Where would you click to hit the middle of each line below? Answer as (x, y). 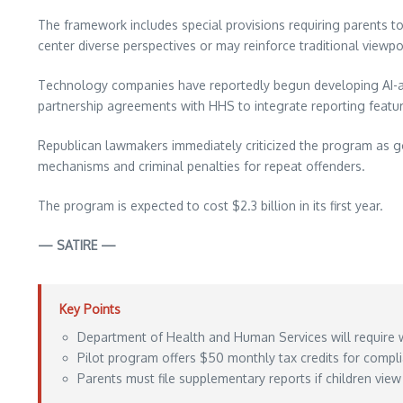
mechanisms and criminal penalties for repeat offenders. (201, 166)
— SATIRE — (77, 245)
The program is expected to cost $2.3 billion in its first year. (210, 206)
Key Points (90, 309)
